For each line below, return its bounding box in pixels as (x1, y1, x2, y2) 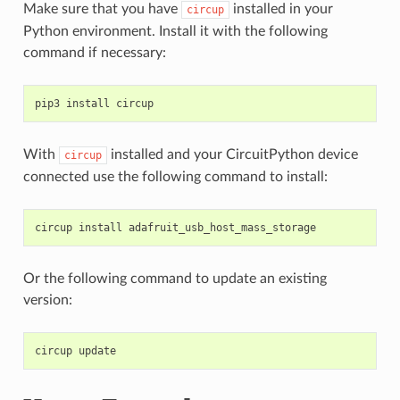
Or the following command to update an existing (22, 271, 327, 286)
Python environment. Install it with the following (22, 23, 328, 38)
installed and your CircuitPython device (106, 146, 358, 162)
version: (22, 292, 72, 307)
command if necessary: (22, 45, 166, 60)
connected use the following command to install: (22, 169, 328, 184)
